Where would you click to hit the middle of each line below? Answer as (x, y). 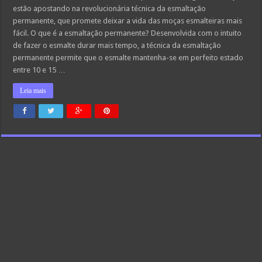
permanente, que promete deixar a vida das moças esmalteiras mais (128, 21)
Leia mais (33, 91)
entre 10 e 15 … (39, 70)
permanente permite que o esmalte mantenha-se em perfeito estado (128, 58)
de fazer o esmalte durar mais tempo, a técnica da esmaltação (117, 45)
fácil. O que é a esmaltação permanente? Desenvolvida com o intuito (127, 33)
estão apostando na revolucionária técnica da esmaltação (110, 8)
